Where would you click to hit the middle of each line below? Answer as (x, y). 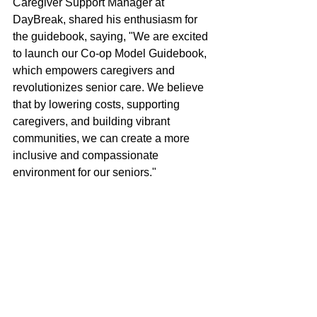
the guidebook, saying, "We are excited (112, 36)
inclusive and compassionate (87, 155)
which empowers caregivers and (95, 70)
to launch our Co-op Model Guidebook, (111, 53)
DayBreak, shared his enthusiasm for (106, 19)
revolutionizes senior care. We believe (110, 87)
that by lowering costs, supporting (98, 104)
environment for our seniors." (85, 172)
